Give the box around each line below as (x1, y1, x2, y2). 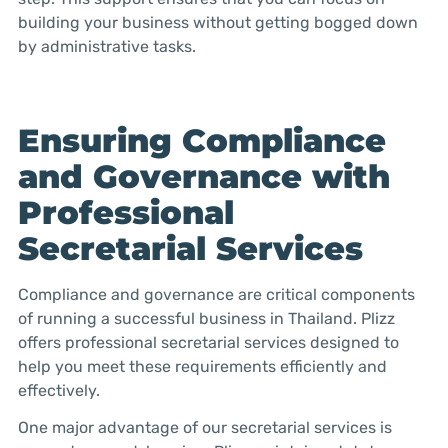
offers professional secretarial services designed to (17, 333, 399, 353)
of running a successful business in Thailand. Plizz (17, 309, 395, 329)
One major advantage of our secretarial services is (17, 417, 392, 437)
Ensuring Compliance (17, 121, 386, 161)
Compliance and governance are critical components (17, 285, 415, 305)
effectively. (17, 381, 100, 401)
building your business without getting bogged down (17, 13, 418, 33)
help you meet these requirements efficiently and (17, 357, 387, 377)
